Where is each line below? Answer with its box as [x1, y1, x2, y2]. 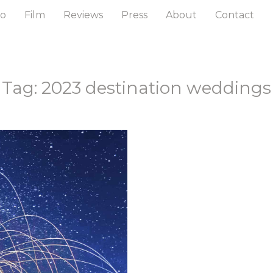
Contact [215, 9, 255, 21]
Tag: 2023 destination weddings [2, 77, 271, 98]
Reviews [63, 9, 104, 21]
